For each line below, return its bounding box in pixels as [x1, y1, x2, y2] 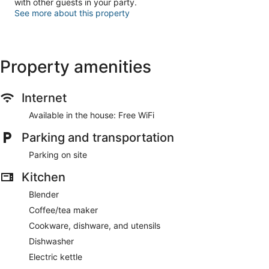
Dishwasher [29, 235, 74, 246]
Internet [22, 90, 67, 105]
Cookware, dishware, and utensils [29, 220, 160, 231]
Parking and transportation [22, 130, 174, 145]
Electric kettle [29, 251, 82, 262]
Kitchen [22, 169, 65, 184]
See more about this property [14, 7, 130, 18]
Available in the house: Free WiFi [29, 109, 154, 120]
